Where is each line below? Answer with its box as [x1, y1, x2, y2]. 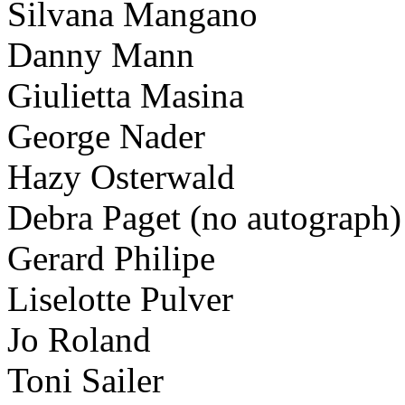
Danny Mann [7, 34, 194, 74]
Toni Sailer [7, 360, 164, 400]
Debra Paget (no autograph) [7, 197, 401, 237]
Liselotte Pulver [7, 278, 233, 318]
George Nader [7, 116, 205, 155]
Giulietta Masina [7, 75, 244, 115]
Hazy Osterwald [7, 156, 235, 196]
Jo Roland [7, 319, 151, 359]
